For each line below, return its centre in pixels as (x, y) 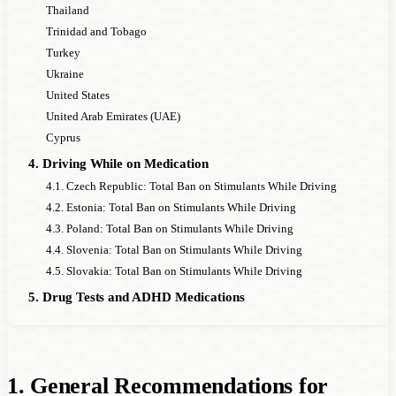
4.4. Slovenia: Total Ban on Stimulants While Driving (174, 249)
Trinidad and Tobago (96, 31)
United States (78, 95)
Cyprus (63, 137)
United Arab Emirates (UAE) (113, 116)
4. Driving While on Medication (118, 163)
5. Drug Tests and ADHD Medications (137, 297)
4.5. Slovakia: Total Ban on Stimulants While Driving (174, 270)
